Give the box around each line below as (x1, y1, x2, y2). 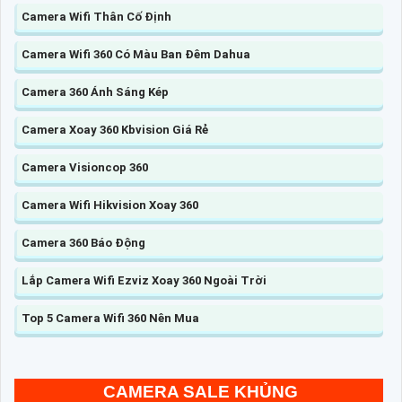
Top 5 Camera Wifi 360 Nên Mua (22, 311, 199, 326)
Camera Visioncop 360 (22, 161, 148, 175)
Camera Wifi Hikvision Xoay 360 (22, 198, 198, 213)
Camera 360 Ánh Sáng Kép (22, 85, 169, 100)
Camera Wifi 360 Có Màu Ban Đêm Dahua (22, 48, 250, 62)
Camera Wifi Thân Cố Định (22, 10, 171, 24)
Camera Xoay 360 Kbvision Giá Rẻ (22, 123, 208, 137)
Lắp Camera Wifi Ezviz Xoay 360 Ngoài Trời (22, 274, 267, 288)
